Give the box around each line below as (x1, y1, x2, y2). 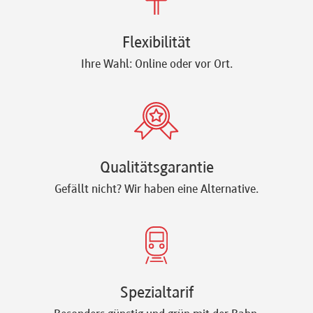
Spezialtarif (119, 284, 194, 302)
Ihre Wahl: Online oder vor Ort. (80, 59, 233, 72)
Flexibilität (122, 35, 191, 52)
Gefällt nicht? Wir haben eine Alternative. (54, 183, 259, 196)
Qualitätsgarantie (99, 159, 214, 177)
